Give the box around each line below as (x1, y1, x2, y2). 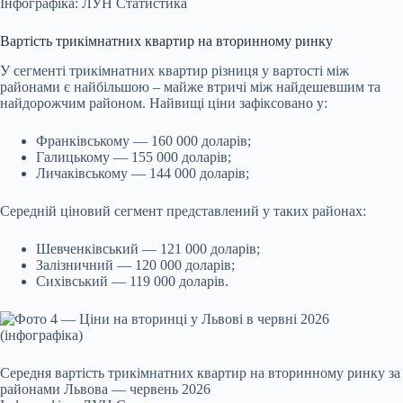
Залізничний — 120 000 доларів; (36, 256, 235, 273)
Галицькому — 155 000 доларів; (36, 148, 231, 165)
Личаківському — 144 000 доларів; (36, 165, 249, 181)
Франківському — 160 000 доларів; (36, 132, 251, 148)
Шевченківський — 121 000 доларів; (36, 240, 260, 256)
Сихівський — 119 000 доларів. (36, 273, 228, 289)
